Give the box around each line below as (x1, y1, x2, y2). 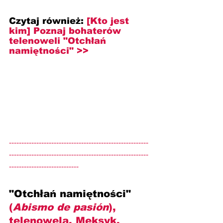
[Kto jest (87, 15, 132, 26)
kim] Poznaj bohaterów (9, 25, 124, 36)
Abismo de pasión (13, 201, 109, 213)
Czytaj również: (9, 15, 87, 26)
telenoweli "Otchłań (9, 35, 109, 46)
